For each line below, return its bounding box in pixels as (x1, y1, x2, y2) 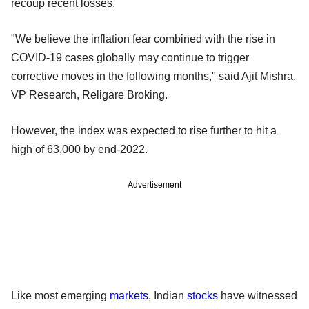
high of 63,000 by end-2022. (11, 143, 150, 155)
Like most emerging (11, 289, 110, 301)
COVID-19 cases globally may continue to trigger (11, 51, 249, 63)
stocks (187, 289, 218, 301)
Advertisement (128, 179, 181, 190)
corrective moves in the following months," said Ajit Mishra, (11, 70, 296, 82)
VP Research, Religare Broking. (11, 88, 170, 101)
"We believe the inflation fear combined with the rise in (11, 32, 275, 45)
